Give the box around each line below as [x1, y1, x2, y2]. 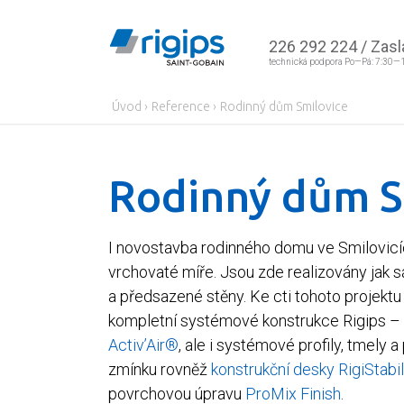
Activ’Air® [107, 335, 179, 354]
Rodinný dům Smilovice [219, 99, 348, 114]
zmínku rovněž [107, 359, 211, 379]
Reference [151, 99, 210, 114]
